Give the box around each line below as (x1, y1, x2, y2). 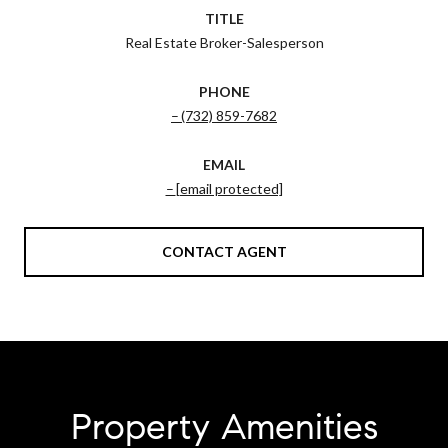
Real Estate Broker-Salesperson (124, 33, 324, 51)
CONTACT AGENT (161, 242, 287, 260)
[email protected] (175, 179, 283, 197)
